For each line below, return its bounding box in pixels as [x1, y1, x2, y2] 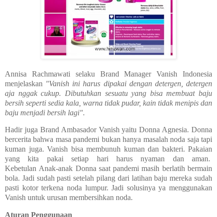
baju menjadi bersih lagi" [5, 108, 83, 117]
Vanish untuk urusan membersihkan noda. [5, 193, 133, 202]
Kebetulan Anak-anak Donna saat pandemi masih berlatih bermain [5, 164, 212, 173]
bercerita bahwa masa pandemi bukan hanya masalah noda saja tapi [5, 135, 212, 144]
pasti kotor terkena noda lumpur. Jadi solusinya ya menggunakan [5, 184, 212, 192]
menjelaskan [5, 79, 46, 88]
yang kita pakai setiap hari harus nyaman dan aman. [5, 155, 212, 163]
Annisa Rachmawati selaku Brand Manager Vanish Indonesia [5, 69, 212, 78]
